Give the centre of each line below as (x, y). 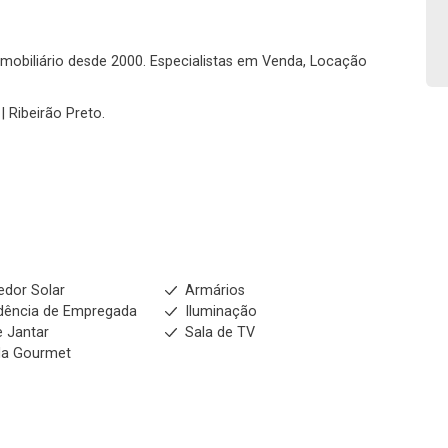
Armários (214, 290)
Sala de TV (219, 332)
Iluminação (220, 311)
